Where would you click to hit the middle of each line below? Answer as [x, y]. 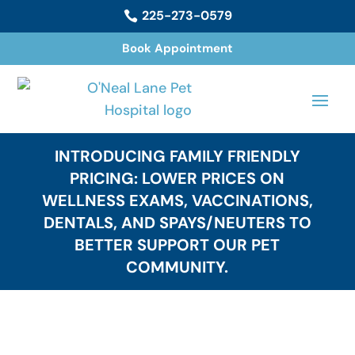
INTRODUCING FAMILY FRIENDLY [177, 156]
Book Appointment [177, 48]
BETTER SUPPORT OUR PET [177, 245]
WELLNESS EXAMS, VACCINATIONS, [177, 200]
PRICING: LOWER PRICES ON [177, 178]
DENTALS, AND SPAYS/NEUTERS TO [177, 223]
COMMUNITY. [177, 267]
